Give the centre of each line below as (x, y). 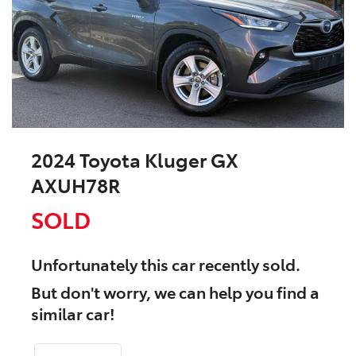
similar (58, 313)
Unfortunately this (101, 264)
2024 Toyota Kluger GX (135, 160)
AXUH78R (76, 185)
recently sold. (248, 264)
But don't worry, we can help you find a (175, 292)
